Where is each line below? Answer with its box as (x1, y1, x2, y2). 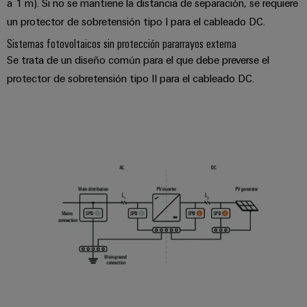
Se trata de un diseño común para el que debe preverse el (7, 52, 269, 66)
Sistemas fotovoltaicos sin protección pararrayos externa (7, 35, 236, 51)
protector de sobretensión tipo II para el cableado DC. (7, 71, 254, 85)
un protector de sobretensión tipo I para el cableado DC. (7, 14, 265, 28)
